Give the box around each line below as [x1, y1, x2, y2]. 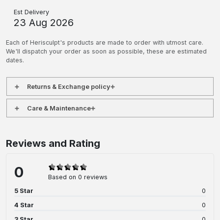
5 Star [14, 187, 33, 195]
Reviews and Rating [6, 137, 100, 150]
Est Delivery [14, 8, 49, 16]
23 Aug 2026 [14, 17, 74, 29]
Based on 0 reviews [48, 173, 108, 181]
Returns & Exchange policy [27, 82, 110, 90]
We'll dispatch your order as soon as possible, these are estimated [6, 48, 207, 55]
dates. [6, 56, 24, 64]
